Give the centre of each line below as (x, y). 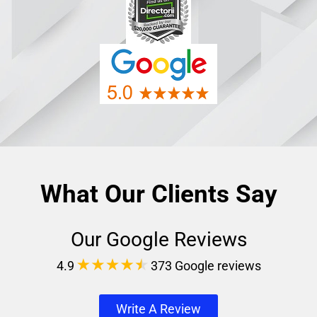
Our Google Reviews (158, 240)
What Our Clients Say (158, 194)
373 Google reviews (204, 266)
